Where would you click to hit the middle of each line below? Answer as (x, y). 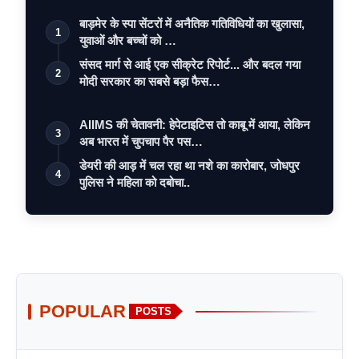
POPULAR (83, 311)
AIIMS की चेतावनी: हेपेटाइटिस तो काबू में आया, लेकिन (195, 124)
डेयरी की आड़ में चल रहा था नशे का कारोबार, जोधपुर (190, 165)
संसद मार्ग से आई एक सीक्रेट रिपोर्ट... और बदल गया (190, 64)
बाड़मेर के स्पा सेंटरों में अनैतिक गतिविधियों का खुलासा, (192, 23)
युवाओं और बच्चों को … (128, 40)
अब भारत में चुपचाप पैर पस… (141, 141)
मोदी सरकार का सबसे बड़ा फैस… (150, 81)
